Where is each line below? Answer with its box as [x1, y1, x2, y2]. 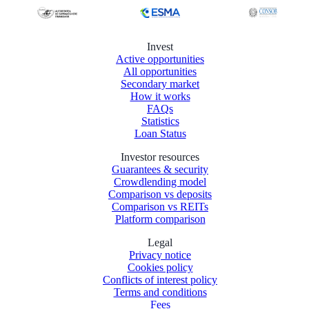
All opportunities [123, 66, 197, 78]
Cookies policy [127, 261, 193, 274]
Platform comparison [114, 213, 206, 226]
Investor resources [121, 151, 199, 163]
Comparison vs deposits [108, 188, 212, 201]
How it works [130, 90, 190, 103]
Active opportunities [116, 53, 204, 66]
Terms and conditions [113, 286, 207, 299]
